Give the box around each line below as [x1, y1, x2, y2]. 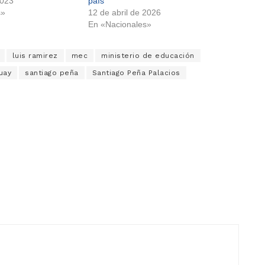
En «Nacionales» [88, 20, 151, 30]
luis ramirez [12, 51, 58, 60]
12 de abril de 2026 [88, 8, 161, 18]
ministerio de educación [101, 51, 195, 60]
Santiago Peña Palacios [92, 69, 180, 77]
